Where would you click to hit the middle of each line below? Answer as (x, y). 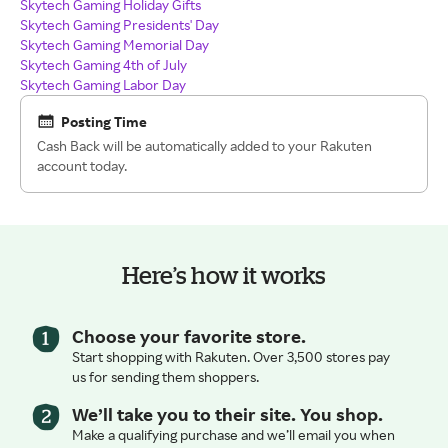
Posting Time (104, 121)
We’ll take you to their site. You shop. (227, 413)
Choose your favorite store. (189, 335)
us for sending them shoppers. (165, 376)
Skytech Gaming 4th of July (103, 64)
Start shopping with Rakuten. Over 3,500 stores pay (231, 356)
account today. (82, 165)
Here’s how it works (224, 274)
